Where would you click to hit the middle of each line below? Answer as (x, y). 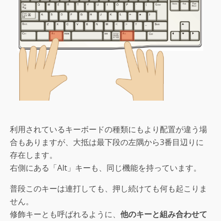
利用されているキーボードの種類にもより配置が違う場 (109, 129)
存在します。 (34, 155)
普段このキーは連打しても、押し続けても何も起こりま (109, 188)
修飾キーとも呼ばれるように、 (65, 214)
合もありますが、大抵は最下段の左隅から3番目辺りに (107, 142)
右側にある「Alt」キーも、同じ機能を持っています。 (106, 167)
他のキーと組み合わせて (164, 214)
